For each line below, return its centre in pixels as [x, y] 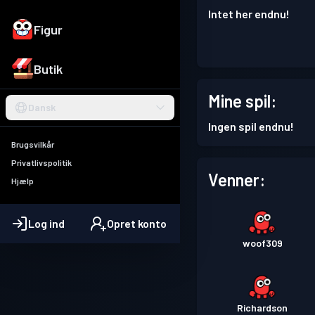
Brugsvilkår [33, 144]
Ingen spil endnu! [251, 126]
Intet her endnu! [249, 14]
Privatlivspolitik [41, 163]
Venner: [237, 180]
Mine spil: [242, 101]
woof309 [262, 243]
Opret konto [136, 224]
